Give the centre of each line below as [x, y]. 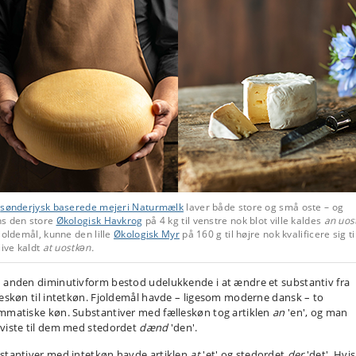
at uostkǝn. [68, 248]
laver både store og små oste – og [264, 207]
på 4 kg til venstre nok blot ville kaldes [233, 221]
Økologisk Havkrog [99, 221]
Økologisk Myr [147, 234]
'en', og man [316, 312]
